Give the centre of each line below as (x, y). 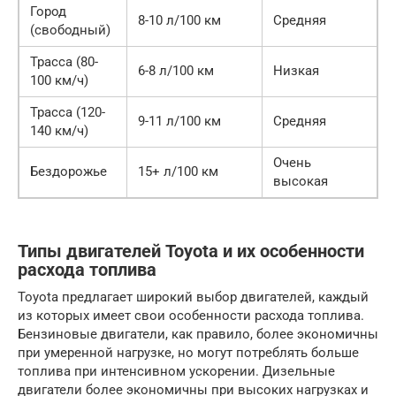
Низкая (296, 70)
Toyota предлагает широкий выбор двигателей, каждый (193, 297)
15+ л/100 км (178, 171)
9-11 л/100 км (179, 121)
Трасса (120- (68, 112)
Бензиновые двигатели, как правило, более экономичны (198, 334)
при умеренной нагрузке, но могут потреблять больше (188, 352)
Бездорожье (69, 171)
